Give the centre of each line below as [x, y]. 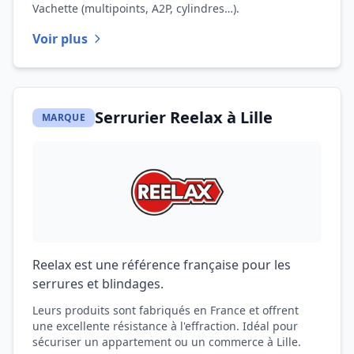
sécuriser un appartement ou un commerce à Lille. [167, 342]
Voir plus [60, 39]
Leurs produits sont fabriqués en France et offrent [166, 310]
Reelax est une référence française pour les [162, 265]
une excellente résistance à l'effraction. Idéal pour [165, 326]
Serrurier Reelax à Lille [183, 117]
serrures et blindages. [98, 284]
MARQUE [64, 117]
